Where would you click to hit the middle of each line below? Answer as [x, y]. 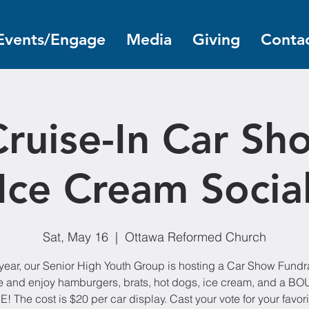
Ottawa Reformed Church [196, 237]
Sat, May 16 [76, 237]
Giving [216, 39]
